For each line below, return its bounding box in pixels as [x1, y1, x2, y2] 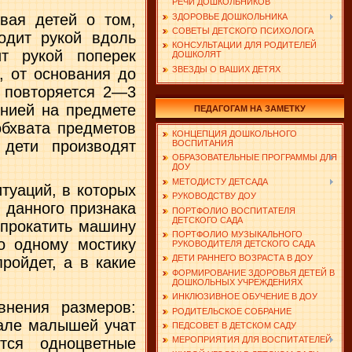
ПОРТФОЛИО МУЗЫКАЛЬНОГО [172, 229, 302, 239]
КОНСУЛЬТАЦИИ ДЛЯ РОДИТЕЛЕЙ [172, 40, 317, 50]
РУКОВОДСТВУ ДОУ [172, 191, 256, 201]
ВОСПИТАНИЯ [172, 138, 233, 148]
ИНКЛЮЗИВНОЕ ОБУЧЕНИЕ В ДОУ [172, 291, 317, 302]
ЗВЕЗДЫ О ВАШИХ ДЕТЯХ [172, 64, 280, 74]
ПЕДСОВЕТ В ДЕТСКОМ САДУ [172, 320, 296, 330]
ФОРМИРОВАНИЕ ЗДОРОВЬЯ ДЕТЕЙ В [172, 267, 335, 277]
